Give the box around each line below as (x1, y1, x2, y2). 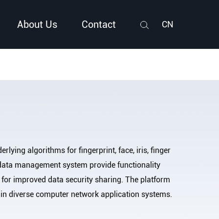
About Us (17, 19, 58, 30)
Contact (82, 19, 116, 30)
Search (137, 54, 162, 64)
